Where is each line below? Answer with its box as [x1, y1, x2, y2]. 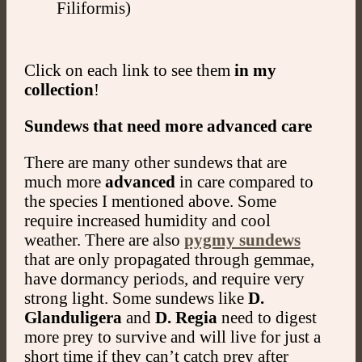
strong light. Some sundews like [23, 288, 248, 307]
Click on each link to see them [23, 61, 234, 80]
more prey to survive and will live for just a [23, 326, 321, 346]
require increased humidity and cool [23, 210, 271, 229]
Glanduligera [23, 307, 122, 326]
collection [23, 80, 94, 99]
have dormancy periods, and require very [23, 268, 305, 288]
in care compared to [175, 171, 314, 191]
